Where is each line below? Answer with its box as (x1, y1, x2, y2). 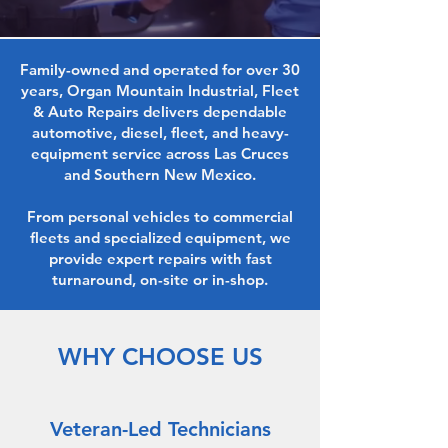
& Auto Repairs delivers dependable (33, 102, 287, 121)
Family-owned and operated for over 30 (20, 60, 300, 79)
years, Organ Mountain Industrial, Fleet (21, 81, 299, 100)
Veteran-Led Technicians (49, 417, 271, 441)
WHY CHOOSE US (57, 342, 263, 371)
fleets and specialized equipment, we (29, 228, 291, 247)
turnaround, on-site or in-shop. (52, 270, 268, 289)
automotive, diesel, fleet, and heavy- (31, 123, 289, 142)
